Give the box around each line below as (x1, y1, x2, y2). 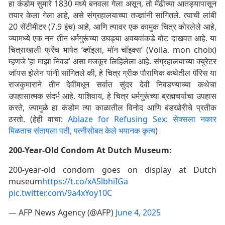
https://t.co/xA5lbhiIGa (42, 175, 128, 187)
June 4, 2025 (116, 206, 161, 218)
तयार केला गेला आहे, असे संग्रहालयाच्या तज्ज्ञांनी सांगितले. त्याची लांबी (9, 9, 216, 21)
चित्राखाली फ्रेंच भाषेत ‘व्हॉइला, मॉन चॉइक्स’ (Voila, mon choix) (9, 44, 216, 55)
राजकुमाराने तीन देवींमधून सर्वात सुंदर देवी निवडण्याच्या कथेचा (9, 78, 216, 90)
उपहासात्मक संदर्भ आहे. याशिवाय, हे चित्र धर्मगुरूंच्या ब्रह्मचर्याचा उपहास (9, 90, 216, 101)
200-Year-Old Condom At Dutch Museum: (9, 144, 172, 156)
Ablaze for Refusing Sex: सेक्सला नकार (67, 113, 216, 125)
